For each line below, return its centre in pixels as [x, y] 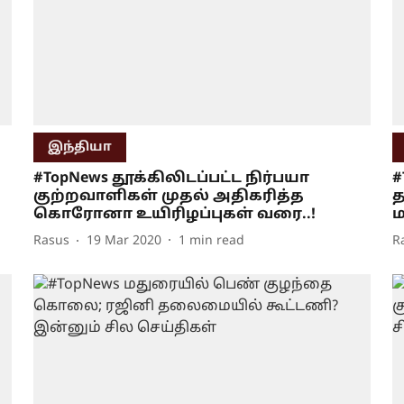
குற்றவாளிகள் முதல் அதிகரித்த [168, 196]
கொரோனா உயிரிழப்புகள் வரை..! [174, 214]
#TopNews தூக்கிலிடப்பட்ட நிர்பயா [171, 178]
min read [216, 242]
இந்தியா [79, 147]
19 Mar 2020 [124, 242]
